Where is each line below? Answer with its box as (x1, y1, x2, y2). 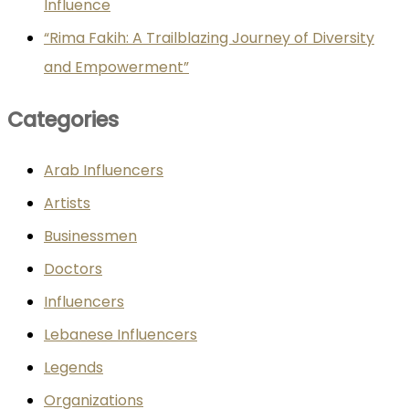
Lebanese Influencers (44, 324, 197, 346)
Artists (44, 193, 90, 215)
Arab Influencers (44, 160, 163, 182)
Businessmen (44, 225, 137, 247)
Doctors (44, 258, 102, 280)
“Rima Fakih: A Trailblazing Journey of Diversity (44, 27, 374, 49)
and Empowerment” (44, 57, 189, 79)
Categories (7, 104, 119, 134)
